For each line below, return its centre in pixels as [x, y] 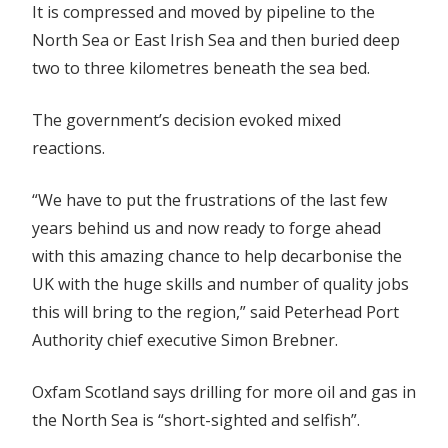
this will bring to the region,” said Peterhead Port [215, 312]
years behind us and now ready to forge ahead [206, 228]
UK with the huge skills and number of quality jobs [220, 284]
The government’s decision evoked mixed [186, 120]
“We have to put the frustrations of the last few [209, 200]
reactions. [68, 148]
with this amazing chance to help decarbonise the [217, 256]
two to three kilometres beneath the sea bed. [201, 68]
